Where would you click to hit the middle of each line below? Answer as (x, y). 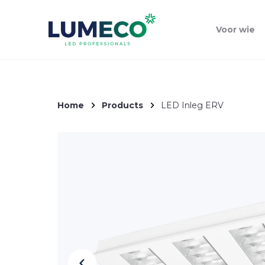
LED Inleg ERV (192, 105)
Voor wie (235, 30)
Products (122, 105)
